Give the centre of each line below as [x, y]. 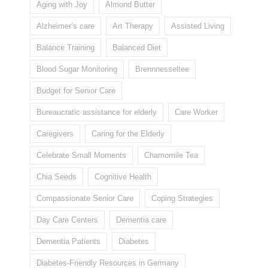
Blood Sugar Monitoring [77, 69]
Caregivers [55, 134]
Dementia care [141, 220]
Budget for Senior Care [76, 91]
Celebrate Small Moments [81, 156]
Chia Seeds [57, 177]
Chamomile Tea [171, 156]
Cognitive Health [123, 177]
